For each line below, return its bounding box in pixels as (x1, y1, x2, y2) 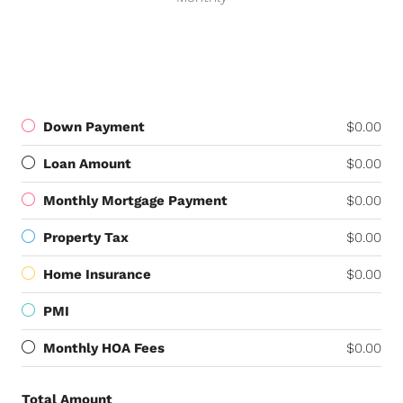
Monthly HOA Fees (43, 340, 165, 356)
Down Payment (43, 119, 145, 135)
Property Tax (43, 229, 129, 246)
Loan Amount (43, 156, 131, 172)
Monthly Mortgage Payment (43, 193, 228, 209)
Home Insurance (43, 266, 151, 282)
